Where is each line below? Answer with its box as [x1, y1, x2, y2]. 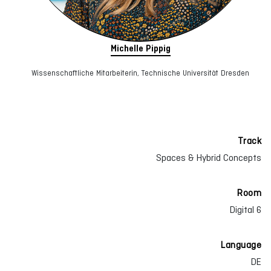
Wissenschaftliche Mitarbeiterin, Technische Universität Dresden [31, 69, 249, 77]
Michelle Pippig [110, 43, 171, 54]
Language [221, 240, 261, 250]
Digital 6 [230, 204, 261, 215]
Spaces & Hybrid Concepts [156, 152, 261, 163]
